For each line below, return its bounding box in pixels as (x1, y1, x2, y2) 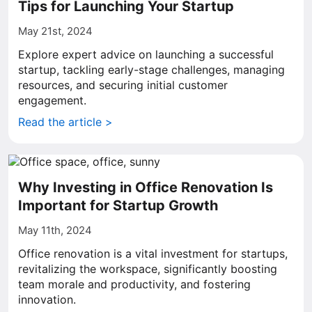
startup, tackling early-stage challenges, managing (18, 63, 285, 77)
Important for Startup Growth (18, 197, 218, 214)
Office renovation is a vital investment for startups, (18, 247, 288, 260)
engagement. (18, 93, 86, 107)
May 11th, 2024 (18, 224, 92, 237)
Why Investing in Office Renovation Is (18, 179, 273, 196)
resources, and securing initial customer (18, 78, 228, 92)
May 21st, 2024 (18, 24, 93, 38)
